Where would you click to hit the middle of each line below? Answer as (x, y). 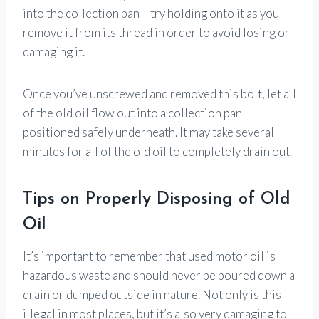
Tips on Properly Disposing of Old (157, 199)
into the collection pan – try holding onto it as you (151, 13)
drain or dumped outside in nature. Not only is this (152, 294)
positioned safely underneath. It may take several (148, 132)
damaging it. (54, 51)
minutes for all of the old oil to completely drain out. (157, 151)
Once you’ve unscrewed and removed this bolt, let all (159, 93)
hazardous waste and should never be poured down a (159, 275)
